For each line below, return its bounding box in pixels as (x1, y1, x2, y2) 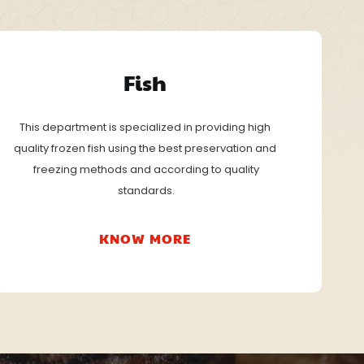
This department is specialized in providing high (19, 119, 271, 135)
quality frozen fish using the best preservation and (14, 140, 277, 156)
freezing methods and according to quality (33, 161, 260, 177)
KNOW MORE (98, 228, 192, 248)
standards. (118, 182, 175, 198)
